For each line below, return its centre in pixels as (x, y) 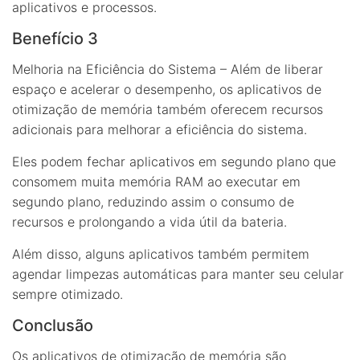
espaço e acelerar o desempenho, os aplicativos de (167, 89)
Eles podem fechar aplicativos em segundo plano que (174, 161)
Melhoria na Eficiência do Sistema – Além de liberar (168, 69)
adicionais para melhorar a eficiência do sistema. (160, 129)
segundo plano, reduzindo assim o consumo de (153, 201)
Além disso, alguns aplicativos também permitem (161, 254)
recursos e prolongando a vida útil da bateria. (149, 221)
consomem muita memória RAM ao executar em (156, 181)
